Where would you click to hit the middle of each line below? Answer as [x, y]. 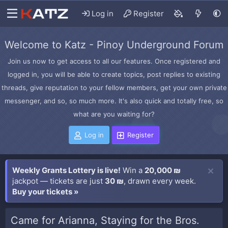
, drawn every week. [160, 181]
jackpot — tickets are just [59, 181]
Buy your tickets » [45, 192]
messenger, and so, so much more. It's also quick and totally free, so [114, 101]
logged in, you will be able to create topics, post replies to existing [114, 74]
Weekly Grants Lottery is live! [66, 170]
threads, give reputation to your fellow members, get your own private [114, 88]
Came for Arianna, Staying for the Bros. [105, 220]
